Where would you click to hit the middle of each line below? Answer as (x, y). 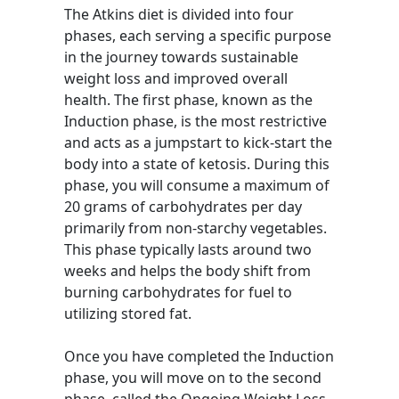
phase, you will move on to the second (193, 378)
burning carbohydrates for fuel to (178, 292)
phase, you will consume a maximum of (197, 185)
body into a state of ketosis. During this (197, 164)
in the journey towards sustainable (181, 57)
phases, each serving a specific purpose (198, 36)
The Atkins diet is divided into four (179, 14)
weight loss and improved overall (176, 78)
